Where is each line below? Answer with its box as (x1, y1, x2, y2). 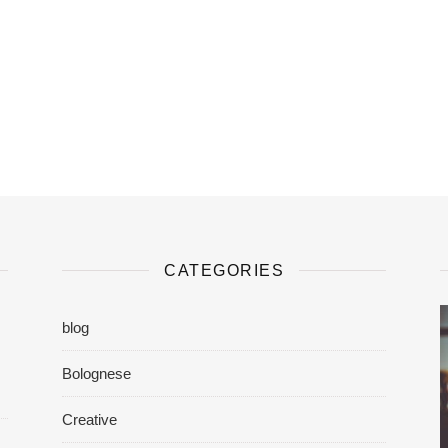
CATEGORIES (164, 261, 284, 279)
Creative (62, 410, 117, 428)
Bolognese (62, 364, 131, 382)
